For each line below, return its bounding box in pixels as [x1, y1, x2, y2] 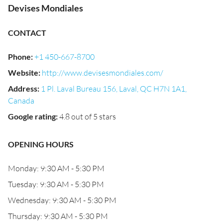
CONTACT [8, 28, 46, 37]
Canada [8, 96, 34, 106]
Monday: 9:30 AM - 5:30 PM [8, 163, 105, 173]
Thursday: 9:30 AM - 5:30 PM [8, 211, 108, 221]
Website [8, 68, 38, 77]
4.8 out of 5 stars [59, 111, 116, 121]
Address [8, 84, 37, 93]
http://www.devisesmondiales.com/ [42, 68, 163, 78]
